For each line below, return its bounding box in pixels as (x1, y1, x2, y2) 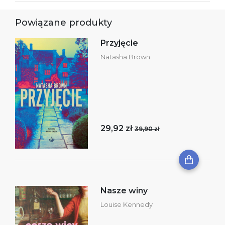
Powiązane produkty (15, 17, 112, 29)
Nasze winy (100, 186, 148, 196)
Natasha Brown (100, 53, 150, 61)
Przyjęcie (100, 38, 138, 48)
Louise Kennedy (100, 200, 153, 209)
